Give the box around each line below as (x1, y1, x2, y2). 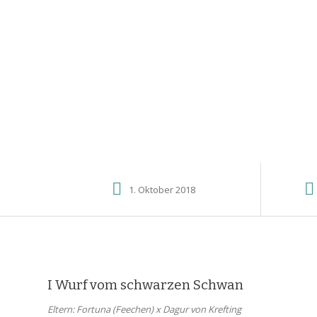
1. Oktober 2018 (129, 183, 196, 196)
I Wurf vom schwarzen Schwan (47, 277, 244, 293)
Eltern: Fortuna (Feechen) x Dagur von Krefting (47, 303, 242, 316)
